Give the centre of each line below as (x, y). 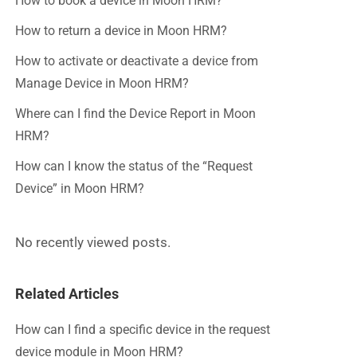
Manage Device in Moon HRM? (102, 83)
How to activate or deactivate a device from (137, 61)
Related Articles (67, 294)
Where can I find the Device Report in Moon (135, 114)
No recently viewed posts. (93, 242)
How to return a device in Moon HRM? (121, 31)
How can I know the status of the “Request (134, 166)
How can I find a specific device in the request (143, 330)
